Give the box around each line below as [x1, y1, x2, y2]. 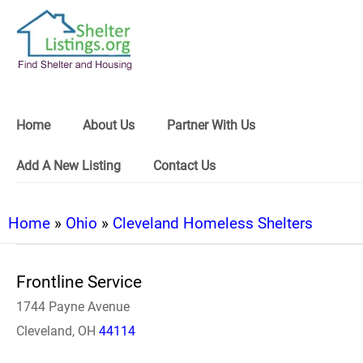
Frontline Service [16, 272, 142, 292]
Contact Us [153, 158, 216, 173]
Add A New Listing [16, 158, 121, 173]
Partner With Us [167, 117, 255, 133]
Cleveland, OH [16, 323, 99, 339]
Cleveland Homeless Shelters [113, 214, 313, 233]
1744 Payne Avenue [16, 299, 130, 314]
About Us [83, 117, 135, 133]
